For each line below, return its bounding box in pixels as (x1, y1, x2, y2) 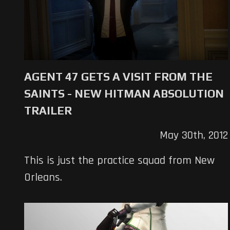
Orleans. (24, 170, 62, 185)
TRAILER (24, 103, 72, 117)
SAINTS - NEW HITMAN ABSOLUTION (24, 86, 224, 100)
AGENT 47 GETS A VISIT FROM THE (24, 69, 213, 83)
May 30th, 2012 (159, 128, 228, 143)
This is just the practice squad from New (24, 153, 215, 168)
